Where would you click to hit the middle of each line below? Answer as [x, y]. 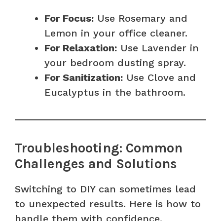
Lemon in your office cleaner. [116, 33]
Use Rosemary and [141, 18]
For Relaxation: [81, 48]
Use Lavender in [158, 48]
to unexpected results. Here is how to [108, 203]
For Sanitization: [84, 77]
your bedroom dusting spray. [115, 62]
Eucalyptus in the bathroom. [115, 92]
